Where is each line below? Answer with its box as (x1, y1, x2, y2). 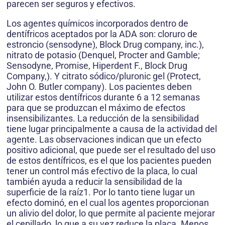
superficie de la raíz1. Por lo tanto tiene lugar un (7, 187, 195, 198)
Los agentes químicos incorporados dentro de (7, 18, 188, 29)
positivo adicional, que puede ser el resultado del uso (7, 145, 215, 156)
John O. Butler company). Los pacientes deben (7, 81, 192, 92)
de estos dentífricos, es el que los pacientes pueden (7, 155, 211, 166)
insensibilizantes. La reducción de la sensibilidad (7, 113, 199, 124)
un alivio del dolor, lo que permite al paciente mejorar (7, 208, 215, 219)
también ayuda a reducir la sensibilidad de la (7, 176, 182, 187)
